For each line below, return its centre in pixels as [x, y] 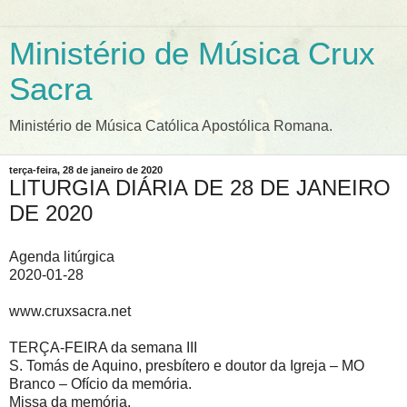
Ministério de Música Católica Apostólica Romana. [171, 126]
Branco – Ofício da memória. [102, 383]
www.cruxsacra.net [70, 311]
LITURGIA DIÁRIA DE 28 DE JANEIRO [200, 188]
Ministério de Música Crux [192, 54]
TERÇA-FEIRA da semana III [103, 347]
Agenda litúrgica [62, 256]
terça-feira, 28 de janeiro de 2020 [86, 170]
